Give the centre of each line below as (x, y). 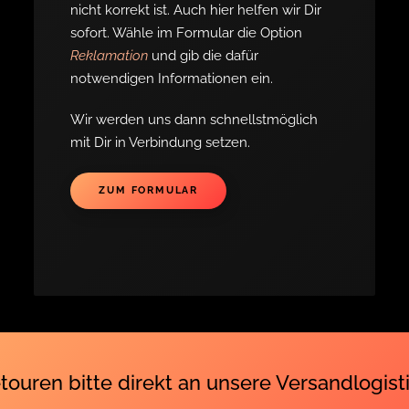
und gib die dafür (204, 56)
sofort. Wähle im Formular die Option (187, 33)
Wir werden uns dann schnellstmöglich (194, 120)
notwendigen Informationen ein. (172, 79)
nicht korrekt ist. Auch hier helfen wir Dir (196, 10)
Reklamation (110, 56)
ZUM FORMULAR (148, 190)
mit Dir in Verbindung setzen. (163, 142)
